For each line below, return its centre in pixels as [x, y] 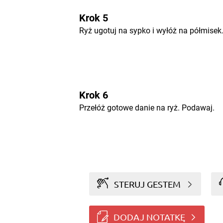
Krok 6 [93, 95]
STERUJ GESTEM [148, 184]
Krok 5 [93, 18]
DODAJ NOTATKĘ [149, 217]
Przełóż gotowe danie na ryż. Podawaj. [147, 108]
